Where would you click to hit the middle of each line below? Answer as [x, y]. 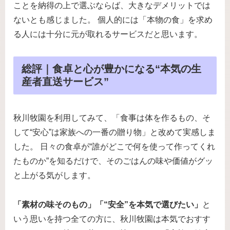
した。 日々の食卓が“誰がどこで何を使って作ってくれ [114, 147]
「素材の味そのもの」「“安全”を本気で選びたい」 [108, 205]
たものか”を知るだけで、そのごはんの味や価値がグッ [113, 161]
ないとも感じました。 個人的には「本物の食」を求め [113, 20]
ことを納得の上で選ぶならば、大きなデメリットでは [112, 6]
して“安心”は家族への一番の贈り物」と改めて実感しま [114, 132]
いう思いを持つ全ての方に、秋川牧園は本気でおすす [112, 219]
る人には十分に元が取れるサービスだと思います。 [108, 34]
